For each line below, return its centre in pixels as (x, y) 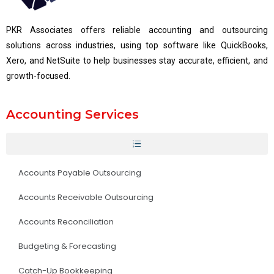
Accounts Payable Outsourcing (80, 172)
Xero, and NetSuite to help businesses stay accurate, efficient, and (137, 60)
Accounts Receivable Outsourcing (86, 197)
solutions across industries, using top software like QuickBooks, (137, 45)
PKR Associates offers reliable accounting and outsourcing (137, 30)
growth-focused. (38, 76)
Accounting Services (72, 114)
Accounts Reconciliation (66, 221)
